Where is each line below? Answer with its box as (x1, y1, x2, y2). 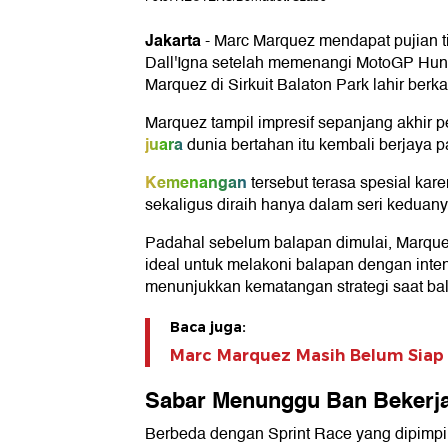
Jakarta (145, 27, 201, 55)
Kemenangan (145, 169, 247, 197)
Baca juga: (170, 318, 246, 337)
